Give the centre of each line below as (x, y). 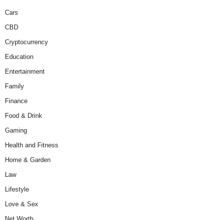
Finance (16, 101)
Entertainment (25, 72)
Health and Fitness (32, 145)
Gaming (16, 131)
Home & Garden (28, 160)
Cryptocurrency (27, 42)
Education (19, 57)
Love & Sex (22, 204)
